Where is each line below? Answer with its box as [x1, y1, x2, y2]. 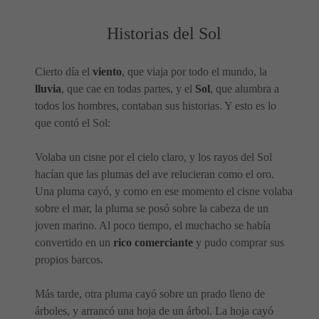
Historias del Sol [106, 23, 221, 43]
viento [93, 65, 122, 78]
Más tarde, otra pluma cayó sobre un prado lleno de [35, 287, 265, 300]
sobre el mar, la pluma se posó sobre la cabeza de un [35, 202, 268, 214]
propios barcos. [35, 253, 103, 266]
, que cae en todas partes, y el [61, 82, 195, 95]
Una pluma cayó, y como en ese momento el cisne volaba [35, 184, 293, 197]
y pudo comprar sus [193, 236, 284, 249]
